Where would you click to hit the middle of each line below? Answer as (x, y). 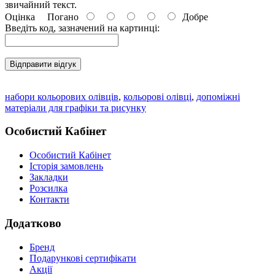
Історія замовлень (66, 166)
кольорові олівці (157, 96)
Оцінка (20, 17)
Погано (59, 17)
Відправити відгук (43, 64)
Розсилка (48, 188)
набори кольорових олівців (62, 96)
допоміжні (218, 96)
